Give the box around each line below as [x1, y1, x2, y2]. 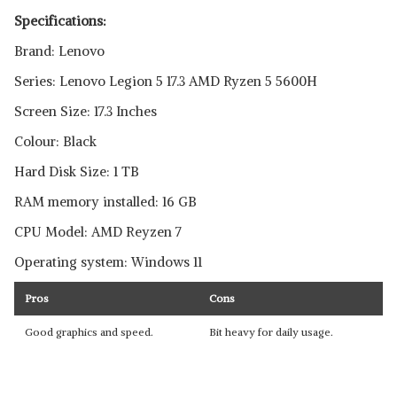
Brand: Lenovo [14, 43, 105, 59]
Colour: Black [14, 133, 97, 150]
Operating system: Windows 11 [14, 253, 202, 270]
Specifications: [14, 12, 106, 29]
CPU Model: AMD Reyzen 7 [14, 223, 182, 240]
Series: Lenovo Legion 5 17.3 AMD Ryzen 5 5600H [14, 73, 317, 90]
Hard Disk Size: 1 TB [14, 163, 139, 180]
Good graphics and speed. [25, 325, 153, 339]
